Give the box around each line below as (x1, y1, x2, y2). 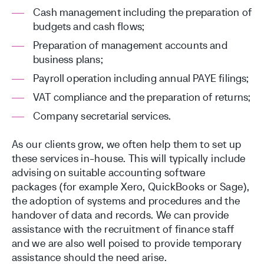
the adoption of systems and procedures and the (12, 194, 240, 207)
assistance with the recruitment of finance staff (12, 222, 235, 236)
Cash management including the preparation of (33, 5, 252, 19)
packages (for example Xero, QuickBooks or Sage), (12, 180, 250, 193)
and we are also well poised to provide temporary (12, 236, 242, 250)
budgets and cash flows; (33, 19, 145, 33)
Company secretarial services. (33, 109, 171, 123)
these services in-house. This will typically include (12, 151, 246, 165)
